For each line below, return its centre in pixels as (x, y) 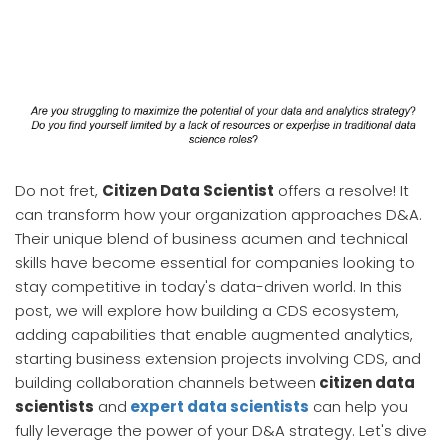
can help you (358, 407)
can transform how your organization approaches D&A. (218, 215)
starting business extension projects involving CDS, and (218, 359)
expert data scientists (219, 407)
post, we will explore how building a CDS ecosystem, (207, 311)
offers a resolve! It (341, 191)
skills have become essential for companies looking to (215, 263)
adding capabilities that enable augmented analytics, (214, 335)
